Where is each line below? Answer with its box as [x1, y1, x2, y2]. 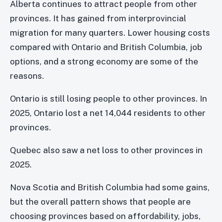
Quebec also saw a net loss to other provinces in [10, 145, 203, 155]
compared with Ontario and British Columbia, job [10, 42, 202, 52]
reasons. [10, 70, 44, 81]
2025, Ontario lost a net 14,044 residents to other [10, 108, 206, 118]
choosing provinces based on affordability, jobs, [10, 211, 201, 221]
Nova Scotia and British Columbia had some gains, [10, 182, 210, 192]
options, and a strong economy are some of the [10, 56, 198, 66]
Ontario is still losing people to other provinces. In [10, 93, 207, 104]
